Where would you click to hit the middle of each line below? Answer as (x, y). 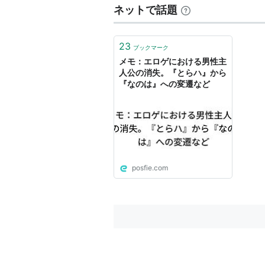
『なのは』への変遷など (164, 84)
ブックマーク (151, 48)
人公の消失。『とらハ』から (173, 72)
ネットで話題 (146, 10)
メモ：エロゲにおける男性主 (173, 61)
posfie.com (150, 168)
